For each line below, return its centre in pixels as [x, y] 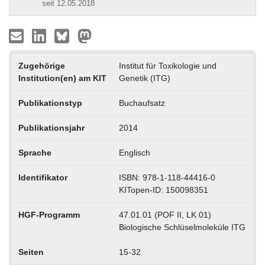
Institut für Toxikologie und [167, 65]
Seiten [31, 252]
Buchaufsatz [142, 103]
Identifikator [43, 177]
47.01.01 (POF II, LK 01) [165, 214]
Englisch [134, 152]
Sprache [35, 152]
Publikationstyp [50, 103]
